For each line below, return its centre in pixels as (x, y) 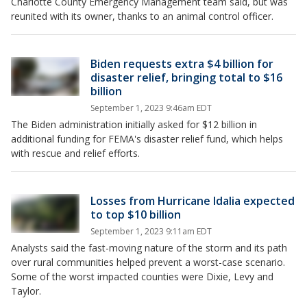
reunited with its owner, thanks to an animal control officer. (142, 16)
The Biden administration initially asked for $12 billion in (134, 125)
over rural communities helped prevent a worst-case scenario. (148, 262)
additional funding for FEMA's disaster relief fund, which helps (147, 139)
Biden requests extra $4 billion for (182, 64)
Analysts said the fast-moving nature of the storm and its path (149, 248)
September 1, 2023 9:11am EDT (151, 232)
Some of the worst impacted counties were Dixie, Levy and (142, 277)
